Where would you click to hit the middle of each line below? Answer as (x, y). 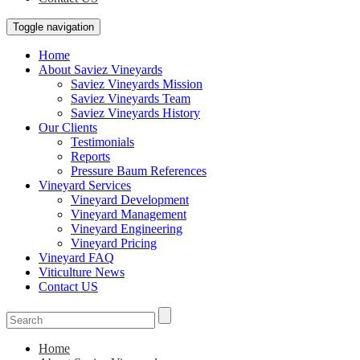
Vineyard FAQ (76, 258)
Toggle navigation (53, 27)
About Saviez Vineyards (100, 70)
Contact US (68, 286)
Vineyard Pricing (114, 243)
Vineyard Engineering (127, 229)
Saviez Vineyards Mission (137, 84)
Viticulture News (82, 272)
